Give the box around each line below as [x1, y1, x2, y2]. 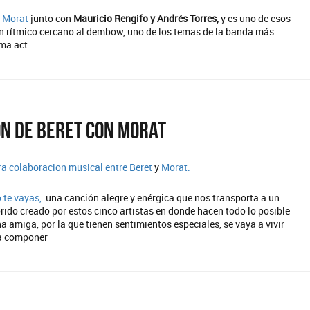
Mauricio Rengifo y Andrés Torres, [73, 12, 219, 25]
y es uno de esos [219, 12, 291, 25]
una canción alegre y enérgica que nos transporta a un [44, 191, 280, 204]
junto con [30, 12, 74, 25]
